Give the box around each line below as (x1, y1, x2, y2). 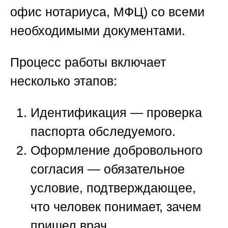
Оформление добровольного (31, 142, 203, 157)
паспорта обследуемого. (31, 124, 176, 138)
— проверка (127, 105, 202, 120)
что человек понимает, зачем (31, 199, 201, 214)
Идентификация (31, 105, 127, 120)
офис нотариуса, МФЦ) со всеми (10, 4, 205, 19)
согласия (31, 161, 84, 176)
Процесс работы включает (10, 54, 166, 69)
